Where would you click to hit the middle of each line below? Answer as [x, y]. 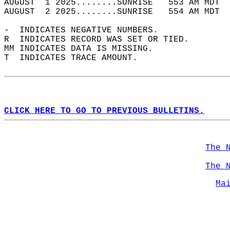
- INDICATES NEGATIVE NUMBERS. [86, 30]
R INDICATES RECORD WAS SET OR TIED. [102, 40]
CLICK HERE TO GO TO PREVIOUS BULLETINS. [104, 111]
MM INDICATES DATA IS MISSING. [84, 49]
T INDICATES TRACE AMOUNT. [76, 58]
